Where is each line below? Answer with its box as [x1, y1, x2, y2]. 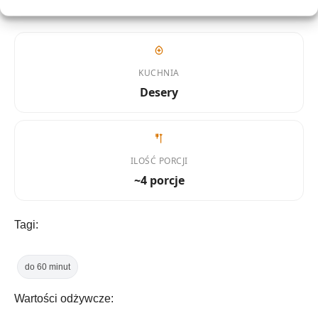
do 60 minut [25, 261, 70, 272]
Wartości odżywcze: [14, 292, 114, 305]
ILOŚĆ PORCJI [130, 155, 188, 168]
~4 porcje [133, 172, 185, 189]
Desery [140, 84, 178, 101]
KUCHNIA [138, 67, 180, 79]
